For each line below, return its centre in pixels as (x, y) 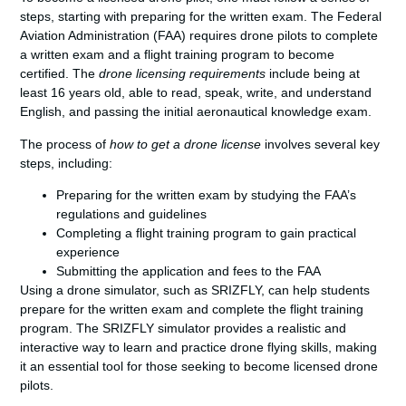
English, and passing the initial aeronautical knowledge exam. (196, 112)
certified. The (60, 74)
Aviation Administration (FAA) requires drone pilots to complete (199, 36)
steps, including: (67, 163)
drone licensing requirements (183, 74)
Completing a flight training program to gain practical (207, 233)
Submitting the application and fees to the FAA (189, 271)
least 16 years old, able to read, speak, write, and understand (196, 93)
